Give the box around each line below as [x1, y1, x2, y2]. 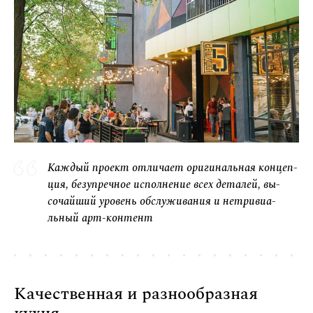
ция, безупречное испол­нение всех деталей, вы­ [48, 176, 280, 194]
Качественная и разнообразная [14, 282, 258, 307]
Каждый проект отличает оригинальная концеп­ [48, 159, 298, 177]
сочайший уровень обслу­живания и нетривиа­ [48, 193, 276, 210]
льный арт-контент [48, 210, 153, 227]
